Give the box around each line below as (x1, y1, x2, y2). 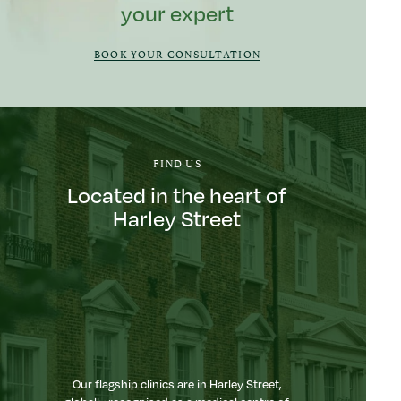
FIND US (152, 155, 201, 171)
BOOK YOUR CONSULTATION (93, 45, 261, 61)
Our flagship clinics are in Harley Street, (72, 377, 282, 392)
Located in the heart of (67, 182, 287, 209)
